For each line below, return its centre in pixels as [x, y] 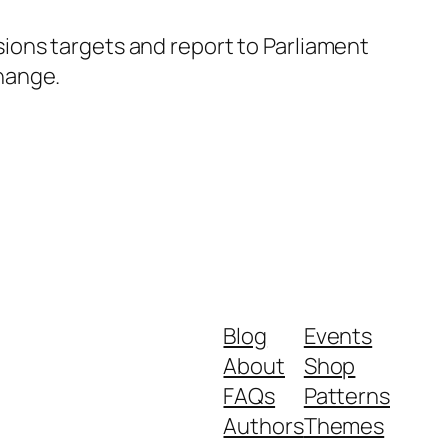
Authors [263, 425]
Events [338, 335]
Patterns [346, 395]
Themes [344, 425]
